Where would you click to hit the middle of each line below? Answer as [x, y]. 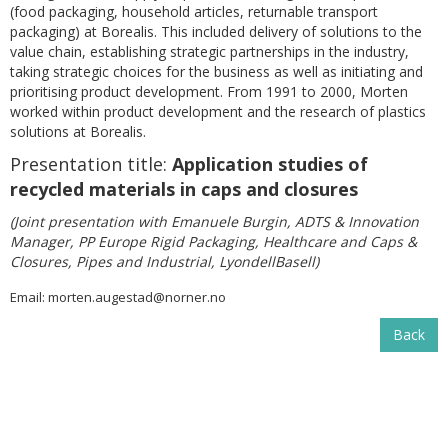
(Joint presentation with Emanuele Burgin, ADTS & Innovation [214, 222]
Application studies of [270, 164]
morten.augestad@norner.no [137, 297]
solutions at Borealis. [78, 132]
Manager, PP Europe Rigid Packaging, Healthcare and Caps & [213, 242]
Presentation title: [91, 164]
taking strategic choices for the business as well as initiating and [216, 72]
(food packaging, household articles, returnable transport [194, 12]
